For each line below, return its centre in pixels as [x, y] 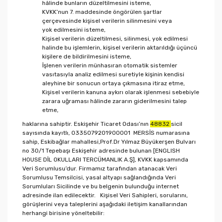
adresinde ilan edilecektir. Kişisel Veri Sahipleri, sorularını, [105, 195]
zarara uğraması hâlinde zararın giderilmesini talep [114, 101]
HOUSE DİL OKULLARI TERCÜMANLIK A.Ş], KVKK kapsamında [105, 160]
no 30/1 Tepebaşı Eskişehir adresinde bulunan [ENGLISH [101, 151]
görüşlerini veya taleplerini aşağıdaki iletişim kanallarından [105, 204]
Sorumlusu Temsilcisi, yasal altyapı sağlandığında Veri [99, 177]
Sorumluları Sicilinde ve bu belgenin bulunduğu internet [101, 186]
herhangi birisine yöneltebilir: [63, 213]
